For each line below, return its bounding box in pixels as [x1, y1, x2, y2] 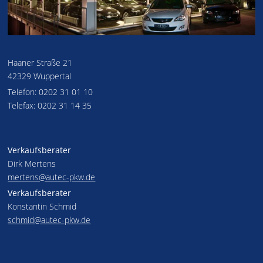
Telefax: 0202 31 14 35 [8, 100, 92, 112]
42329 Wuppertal [8, 70, 72, 82]
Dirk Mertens [8, 157, 56, 169]
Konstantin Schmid [8, 201, 77, 213]
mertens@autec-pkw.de [8, 171, 96, 183]
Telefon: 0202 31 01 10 [8, 86, 93, 98]
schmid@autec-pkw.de [8, 214, 91, 226]
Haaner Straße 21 [8, 57, 73, 69]
